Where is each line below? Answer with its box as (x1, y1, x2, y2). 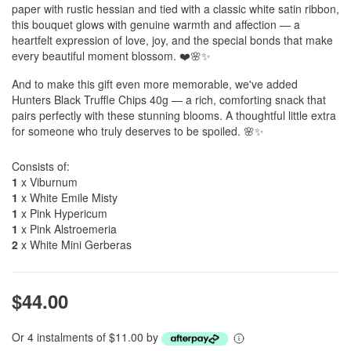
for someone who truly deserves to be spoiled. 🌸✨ (12, 123, 264, 139)
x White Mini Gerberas (18, 237, 132, 252)
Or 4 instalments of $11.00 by (12, 329, 161, 345)
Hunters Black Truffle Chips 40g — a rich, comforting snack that (12, 92, 326, 107)
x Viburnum (18, 174, 78, 190)
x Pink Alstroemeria (18, 221, 117, 237)
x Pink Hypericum (18, 205, 107, 221)
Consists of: (12, 158, 70, 174)
